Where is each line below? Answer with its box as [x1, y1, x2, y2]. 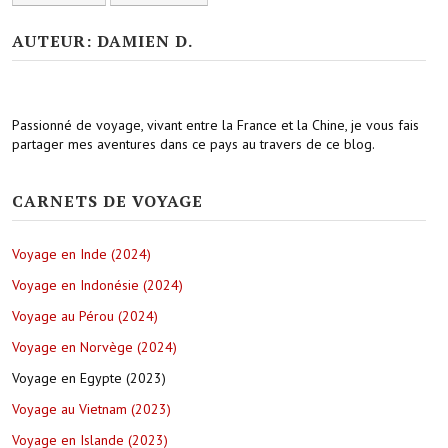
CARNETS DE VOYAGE [12, 190, 203, 213]
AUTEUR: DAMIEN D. [12, 30, 193, 53]
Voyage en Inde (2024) [12, 245, 151, 264]
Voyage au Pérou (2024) [12, 307, 158, 326]
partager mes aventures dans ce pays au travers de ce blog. [12, 135, 375, 154]
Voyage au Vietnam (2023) [12, 400, 171, 419]
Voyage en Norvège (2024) [12, 338, 177, 357]
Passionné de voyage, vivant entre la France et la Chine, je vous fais [12, 116, 419, 135]
